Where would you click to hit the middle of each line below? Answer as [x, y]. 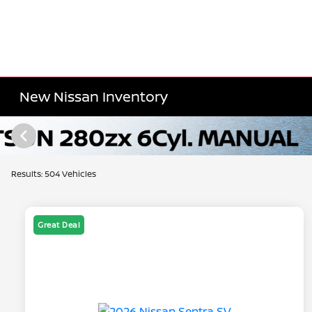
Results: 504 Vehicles [54, 174]
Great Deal [59, 225]
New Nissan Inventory [94, 96]
